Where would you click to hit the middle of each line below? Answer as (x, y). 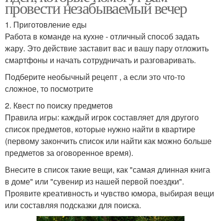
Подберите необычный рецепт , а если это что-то (95, 76)
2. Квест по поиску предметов (59, 105)
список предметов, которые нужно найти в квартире (100, 129)
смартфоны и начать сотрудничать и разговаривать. (100, 60)
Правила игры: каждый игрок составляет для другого (102, 117)
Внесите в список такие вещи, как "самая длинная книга (108, 169)
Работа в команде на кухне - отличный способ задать (102, 36)
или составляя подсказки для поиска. (73, 205)
